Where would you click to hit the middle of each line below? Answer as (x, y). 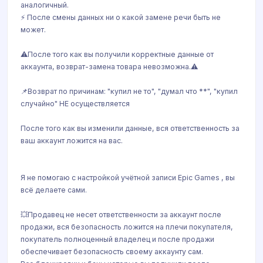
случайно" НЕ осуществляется (75, 104)
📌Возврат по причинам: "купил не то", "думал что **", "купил (129, 91)
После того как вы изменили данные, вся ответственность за (130, 128)
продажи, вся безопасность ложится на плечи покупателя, (127, 227)
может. (33, 30)
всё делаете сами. (54, 190)
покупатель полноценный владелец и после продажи (117, 239)
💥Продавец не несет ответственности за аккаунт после (121, 215)
